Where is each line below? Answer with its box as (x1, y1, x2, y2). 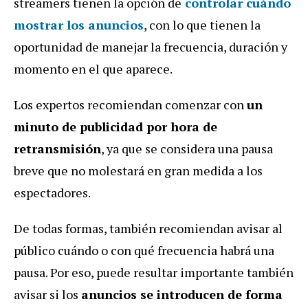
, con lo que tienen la (144, 16, 261, 33)
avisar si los (14, 285, 81, 302)
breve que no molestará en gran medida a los (14, 162, 263, 179)
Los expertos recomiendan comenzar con (14, 96, 247, 113)
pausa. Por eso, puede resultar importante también (14, 263, 294, 280)
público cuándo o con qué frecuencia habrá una (14, 241, 274, 258)
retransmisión (14, 140, 101, 157)
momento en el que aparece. (14, 60, 173, 77)
